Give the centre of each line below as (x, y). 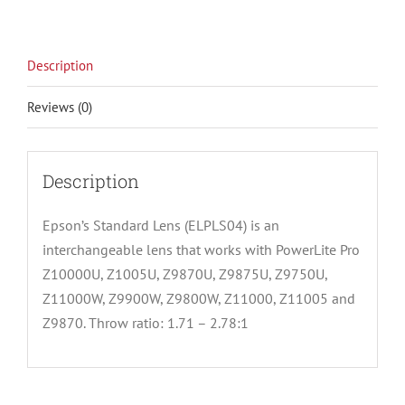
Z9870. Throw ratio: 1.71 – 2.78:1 (145, 322)
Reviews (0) (60, 108)
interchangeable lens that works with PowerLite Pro (201, 249)
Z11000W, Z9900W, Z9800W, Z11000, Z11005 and (198, 298)
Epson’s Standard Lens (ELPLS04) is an (160, 225)
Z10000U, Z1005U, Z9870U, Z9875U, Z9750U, (184, 273)
